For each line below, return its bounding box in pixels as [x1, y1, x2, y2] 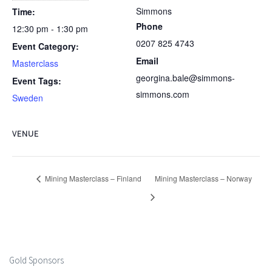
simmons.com [136, 88, 189, 100]
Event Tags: [12, 75, 61, 87]
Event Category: [12, 40, 79, 52]
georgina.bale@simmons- [136, 72, 235, 84]
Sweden [12, 92, 43, 104]
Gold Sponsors [9, 254, 64, 266]
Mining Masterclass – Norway [154, 173, 252, 184]
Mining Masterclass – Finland [43, 173, 141, 184]
